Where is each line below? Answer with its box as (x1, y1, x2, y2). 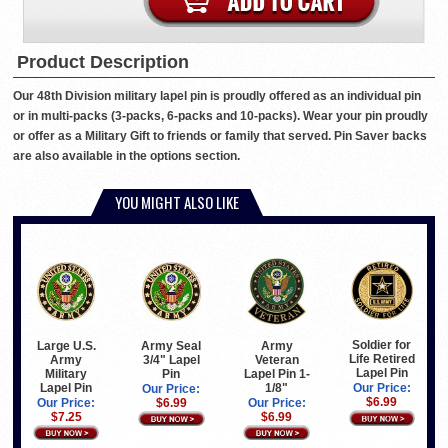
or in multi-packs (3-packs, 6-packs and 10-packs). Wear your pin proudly (13, 109, 428, 123)
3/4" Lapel (142, 352, 200, 367)
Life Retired (348, 352, 415, 367)
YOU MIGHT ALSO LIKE (115, 191, 239, 213)
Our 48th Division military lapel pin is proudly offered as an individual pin (13, 89, 421, 103)
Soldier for (352, 338, 412, 353)
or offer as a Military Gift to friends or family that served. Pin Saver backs (13, 129, 427, 143)
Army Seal (141, 338, 202, 353)
